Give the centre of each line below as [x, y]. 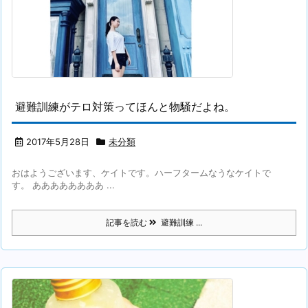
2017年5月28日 [58, 142]
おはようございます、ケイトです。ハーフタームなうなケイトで [141, 173]
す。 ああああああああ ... [63, 185]
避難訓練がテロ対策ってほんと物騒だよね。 [125, 107]
